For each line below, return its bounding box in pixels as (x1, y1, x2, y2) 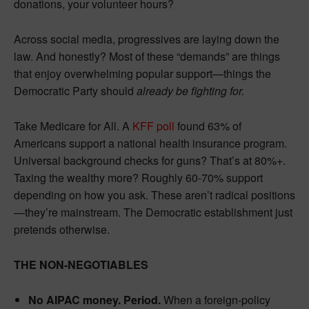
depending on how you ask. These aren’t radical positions (14, 186, 295, 203)
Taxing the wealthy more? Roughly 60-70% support (14, 169, 263, 186)
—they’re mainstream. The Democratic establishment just (14, 203, 292, 220)
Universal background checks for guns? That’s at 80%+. (14, 152, 286, 168)
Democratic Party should (14, 82, 137, 99)
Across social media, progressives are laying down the (14, 30, 279, 47)
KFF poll (132, 117, 175, 134)
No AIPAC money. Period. (28, 291, 161, 308)
